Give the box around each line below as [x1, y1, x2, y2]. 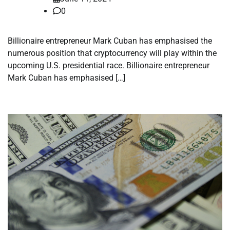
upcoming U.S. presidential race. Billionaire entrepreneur [8, 61, 209, 71]
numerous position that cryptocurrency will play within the [8, 48, 217, 59]
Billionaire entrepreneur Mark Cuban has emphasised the [8, 36, 212, 46]
